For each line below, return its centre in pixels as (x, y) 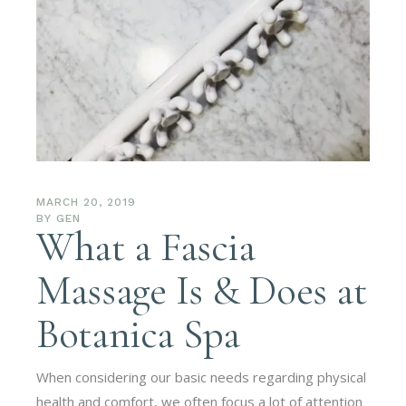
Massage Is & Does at (202, 290)
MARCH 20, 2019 (86, 202)
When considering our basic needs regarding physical (202, 377)
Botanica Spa (138, 333)
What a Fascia (146, 246)
